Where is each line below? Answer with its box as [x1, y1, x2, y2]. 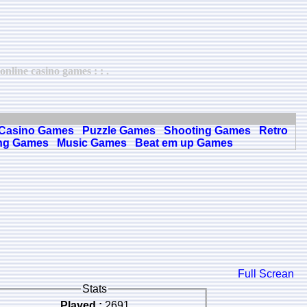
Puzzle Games [82, 125, 156, 136]
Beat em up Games [134, 137, 233, 149]
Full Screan [238, 268, 294, 280]
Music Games [56, 137, 127, 149]
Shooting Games [164, 125, 251, 136]
